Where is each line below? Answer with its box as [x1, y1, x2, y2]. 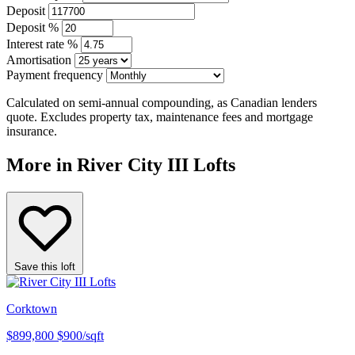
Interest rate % [6, 36, 78, 51]
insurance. [6, 124, 57, 138]
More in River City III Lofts [6, 154, 235, 175]
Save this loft [14, 260, 75, 273]
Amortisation [6, 52, 71, 67]
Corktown [6, 301, 57, 315]
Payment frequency [6, 67, 103, 82]
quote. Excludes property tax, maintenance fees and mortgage [6, 109, 313, 124]
